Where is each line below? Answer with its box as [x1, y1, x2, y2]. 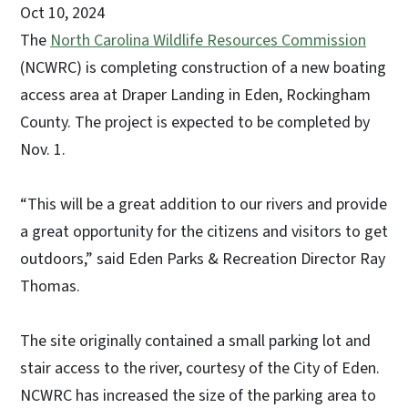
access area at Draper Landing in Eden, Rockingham [20, 83, 371, 107]
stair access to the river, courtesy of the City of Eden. [20, 356, 380, 380]
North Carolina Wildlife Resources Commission [50, 28, 366, 52]
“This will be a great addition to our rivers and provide [20, 192, 387, 216]
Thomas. [20, 274, 80, 298]
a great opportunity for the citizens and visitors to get [20, 219, 388, 243]
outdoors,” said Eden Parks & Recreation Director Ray [20, 247, 385, 270]
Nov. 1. [20, 138, 66, 161]
